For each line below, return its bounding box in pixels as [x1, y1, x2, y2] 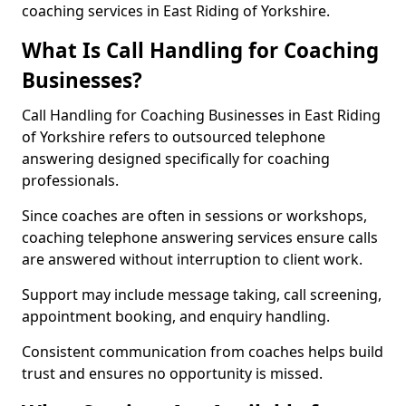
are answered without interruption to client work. [22, 249, 362, 269]
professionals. [22, 170, 119, 190]
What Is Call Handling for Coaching [22, 36, 379, 64]
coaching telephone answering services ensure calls [22, 227, 378, 247]
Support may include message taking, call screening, [22, 285, 382, 304]
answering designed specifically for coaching [22, 149, 330, 169]
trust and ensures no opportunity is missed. [22, 363, 323, 383]
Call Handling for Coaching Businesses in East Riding [22, 105, 381, 125]
